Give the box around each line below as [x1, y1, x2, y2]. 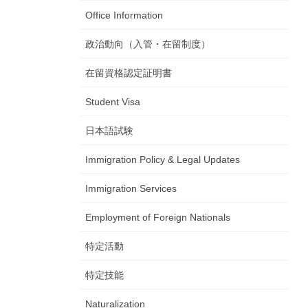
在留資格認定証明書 [85, 67, 172, 79]
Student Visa [85, 96, 140, 108]
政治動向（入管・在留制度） [85, 38, 210, 50]
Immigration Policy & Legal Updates [85, 154, 240, 166]
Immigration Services [85, 183, 177, 195]
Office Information [85, 10, 163, 21]
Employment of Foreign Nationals [85, 212, 230, 223]
